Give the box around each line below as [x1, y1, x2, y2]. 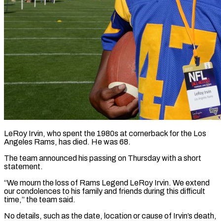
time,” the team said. [4, 195, 75, 204]
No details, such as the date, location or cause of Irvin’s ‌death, [4, 211, 217, 220]
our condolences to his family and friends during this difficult [4, 186, 205, 195]
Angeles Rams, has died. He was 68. [4, 137, 131, 146]
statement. [4, 162, 43, 171]
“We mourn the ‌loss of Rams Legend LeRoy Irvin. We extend [4, 178, 210, 187]
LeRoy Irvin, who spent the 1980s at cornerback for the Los [4, 129, 206, 138]
